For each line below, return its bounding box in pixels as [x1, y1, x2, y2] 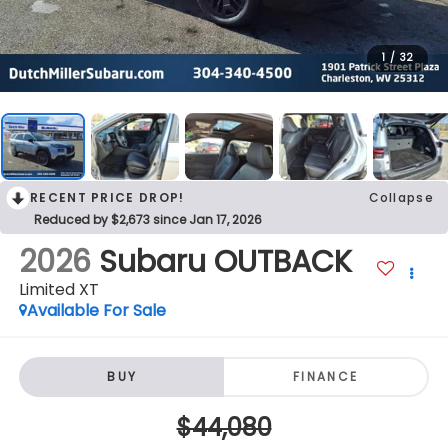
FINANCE [292, 367, 359, 385]
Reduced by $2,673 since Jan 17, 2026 [34, 211, 262, 229]
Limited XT [18, 278, 99, 302]
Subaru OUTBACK [98, 241, 352, 284]
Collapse [368, 189, 434, 207]
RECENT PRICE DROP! [30, 189, 185, 207]
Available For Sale [26, 299, 166, 323]
